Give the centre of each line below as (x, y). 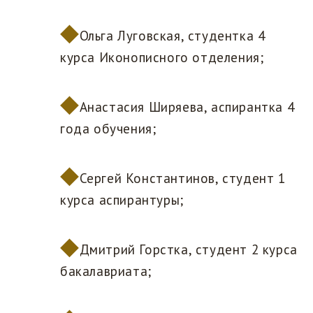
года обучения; (108, 129)
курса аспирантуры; (122, 200)
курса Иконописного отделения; (162, 58)
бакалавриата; (106, 271)
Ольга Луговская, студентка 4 (172, 36)
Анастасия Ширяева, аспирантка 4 (187, 107)
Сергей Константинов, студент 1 (182, 179)
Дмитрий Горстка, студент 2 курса (188, 250)
